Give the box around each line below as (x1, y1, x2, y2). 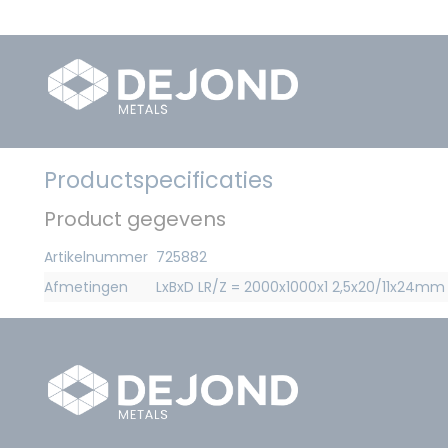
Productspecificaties (44, 163, 273, 196)
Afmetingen (44, 276, 128, 297)
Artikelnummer (44, 246, 148, 267)
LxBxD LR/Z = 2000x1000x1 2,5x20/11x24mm (156, 276, 445, 297)
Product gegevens (44, 204, 226, 233)
